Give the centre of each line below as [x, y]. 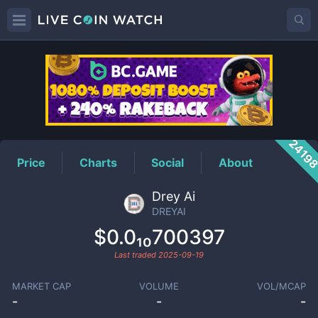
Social [168, 162]
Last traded [136, 255]
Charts [99, 162]
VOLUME [159, 286]
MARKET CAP [41, 286]
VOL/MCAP [282, 286]
